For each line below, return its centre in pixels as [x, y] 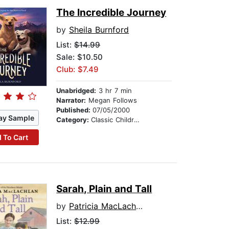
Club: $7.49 [78, 70]
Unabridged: [76, 91]
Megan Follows [112, 100]
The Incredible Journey [111, 13]
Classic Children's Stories [113, 120]
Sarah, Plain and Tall [104, 189]
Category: [74, 120]
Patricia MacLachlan [103, 206]
